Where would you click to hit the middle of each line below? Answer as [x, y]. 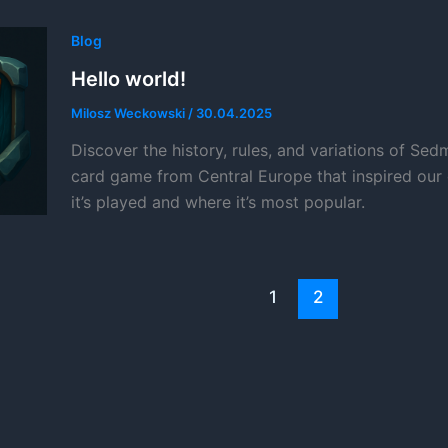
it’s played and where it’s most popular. [217, 202]
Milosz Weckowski [129, 112]
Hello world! [128, 78]
